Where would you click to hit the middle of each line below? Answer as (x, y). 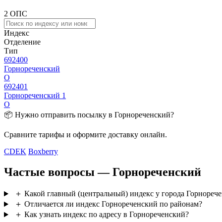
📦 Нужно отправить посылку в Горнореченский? (89, 114)
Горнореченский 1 (35, 95)
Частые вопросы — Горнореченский (103, 172)
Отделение (22, 42)
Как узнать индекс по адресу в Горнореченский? (106, 215)
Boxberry (43, 151)
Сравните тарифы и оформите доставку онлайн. (85, 134)
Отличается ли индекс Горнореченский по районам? (113, 204)
